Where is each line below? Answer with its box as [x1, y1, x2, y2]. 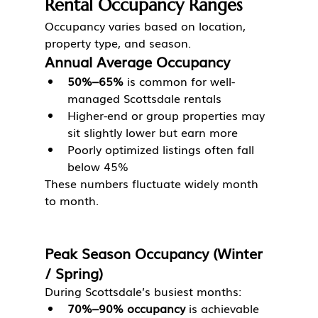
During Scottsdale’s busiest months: [44, 283, 241, 300]
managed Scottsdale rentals [67, 89, 221, 107]
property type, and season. [44, 34, 191, 52]
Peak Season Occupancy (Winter [44, 242, 267, 264]
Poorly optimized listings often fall [67, 141, 258, 158]
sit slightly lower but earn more [67, 124, 238, 141]
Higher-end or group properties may [67, 106, 268, 124]
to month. [44, 192, 99, 209]
